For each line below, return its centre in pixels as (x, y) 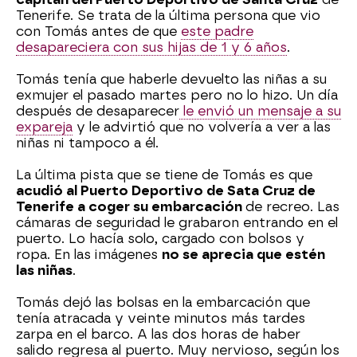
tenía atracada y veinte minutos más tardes (161, 318)
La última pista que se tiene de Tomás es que (164, 175)
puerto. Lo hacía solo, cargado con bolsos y (160, 238)
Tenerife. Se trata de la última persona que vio (168, 15)
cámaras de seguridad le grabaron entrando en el (177, 222)
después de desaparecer (98, 111)
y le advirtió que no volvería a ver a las (202, 127)
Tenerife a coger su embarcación (131, 206)
